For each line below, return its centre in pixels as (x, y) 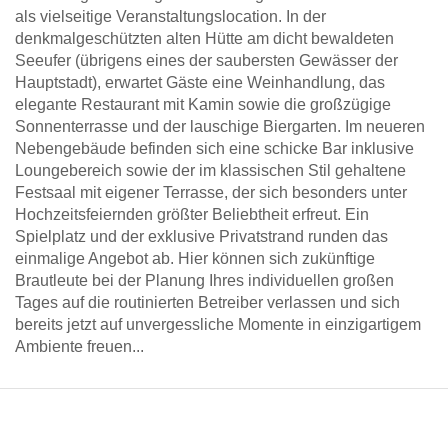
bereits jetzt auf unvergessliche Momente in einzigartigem (218, 324)
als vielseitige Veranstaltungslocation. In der (170, 16)
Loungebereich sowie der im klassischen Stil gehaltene (210, 170)
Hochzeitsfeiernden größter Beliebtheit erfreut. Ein (192, 214)
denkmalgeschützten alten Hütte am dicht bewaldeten (204, 38)
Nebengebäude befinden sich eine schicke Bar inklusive (214, 148)
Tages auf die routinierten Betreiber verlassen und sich (207, 302)
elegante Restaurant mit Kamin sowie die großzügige (203, 104)
